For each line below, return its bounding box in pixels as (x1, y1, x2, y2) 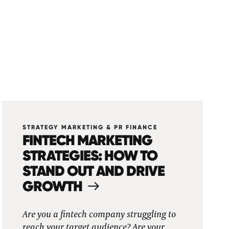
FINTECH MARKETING (22, 131, 153, 149)
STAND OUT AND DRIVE (22, 162, 165, 180)
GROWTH (22, 177, 83, 195)
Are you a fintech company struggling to (22, 210, 176, 220)
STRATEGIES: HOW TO (22, 146, 158, 165)
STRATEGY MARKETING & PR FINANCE (22, 124, 158, 131)
